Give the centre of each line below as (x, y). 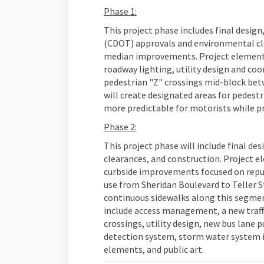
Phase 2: (120, 127)
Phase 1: (120, 11)
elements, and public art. (154, 250)
